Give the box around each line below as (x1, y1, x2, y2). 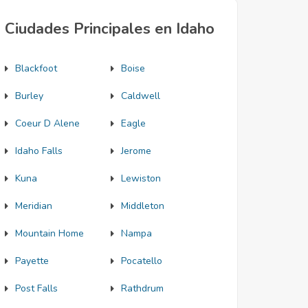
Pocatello (120, 254, 162, 267)
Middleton (120, 199, 164, 212)
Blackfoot (15, 62, 57, 75)
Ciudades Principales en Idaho (5, 19, 214, 39)
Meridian (15, 199, 52, 212)
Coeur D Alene (15, 117, 80, 130)
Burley (15, 89, 43, 102)
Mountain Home (15, 227, 84, 240)
